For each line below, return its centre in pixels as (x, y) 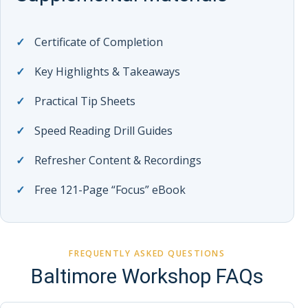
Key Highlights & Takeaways (107, 72)
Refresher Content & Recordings (118, 161)
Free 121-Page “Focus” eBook (110, 190)
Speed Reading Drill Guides (103, 131)
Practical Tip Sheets (85, 101)
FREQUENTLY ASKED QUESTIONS (147, 254)
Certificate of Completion (99, 42)
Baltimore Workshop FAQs (147, 277)
